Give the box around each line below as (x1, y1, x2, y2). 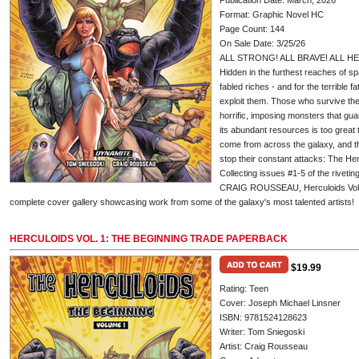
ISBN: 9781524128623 (220, 313, 307, 322)
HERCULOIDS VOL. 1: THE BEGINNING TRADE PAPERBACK (10, 233, 288, 244)
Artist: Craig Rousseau (220, 341, 308, 351)
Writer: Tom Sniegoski (220, 327, 305, 337)
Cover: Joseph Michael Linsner (220, 298, 341, 308)
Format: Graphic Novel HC (220, 10, 324, 19)
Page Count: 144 (220, 24, 284, 34)
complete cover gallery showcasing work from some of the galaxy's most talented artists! (10, 197, 354, 207)
